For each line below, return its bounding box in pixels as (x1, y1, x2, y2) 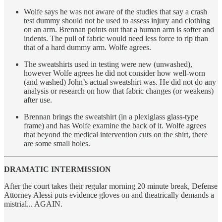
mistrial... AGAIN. (4, 200, 62, 209)
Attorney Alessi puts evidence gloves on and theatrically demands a (4, 191, 214, 200)
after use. (24, 96, 52, 105)
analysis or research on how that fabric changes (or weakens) (24, 87, 214, 96)
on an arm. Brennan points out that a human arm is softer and (24, 25, 214, 34)
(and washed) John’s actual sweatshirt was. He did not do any (24, 78, 216, 87)
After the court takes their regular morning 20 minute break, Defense (4, 182, 218, 191)
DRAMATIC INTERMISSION (4, 165, 111, 174)
